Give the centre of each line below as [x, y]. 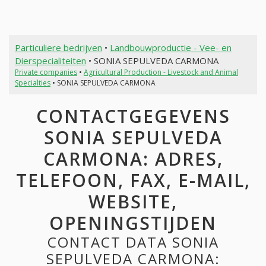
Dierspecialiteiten [50, 60]
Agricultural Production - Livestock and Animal [161, 72]
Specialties [32, 83]
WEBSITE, [133, 202]
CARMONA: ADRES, [133, 159]
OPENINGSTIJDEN [133, 223]
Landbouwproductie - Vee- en [170, 47]
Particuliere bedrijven [58, 47]
